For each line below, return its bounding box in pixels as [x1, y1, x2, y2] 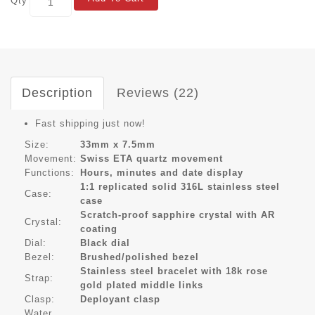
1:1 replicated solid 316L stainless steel [80, 181, 280, 193]
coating [80, 224, 117, 235]
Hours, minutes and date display [80, 167, 243, 179]
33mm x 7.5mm [80, 139, 155, 150]
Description [22, 86, 93, 101]
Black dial [80, 238, 130, 249]
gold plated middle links [80, 280, 203, 291]
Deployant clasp [80, 294, 160, 305]
